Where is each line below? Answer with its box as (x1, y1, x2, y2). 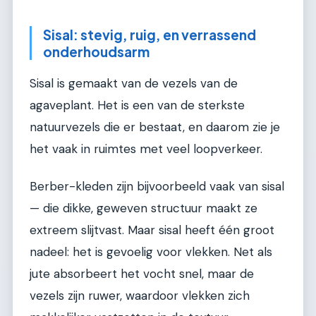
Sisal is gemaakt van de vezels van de (30, 75, 238, 91)
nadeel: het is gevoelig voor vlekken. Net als (30, 244, 272, 260)
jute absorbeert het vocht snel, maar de (30, 266, 254, 282)
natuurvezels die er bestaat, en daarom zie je (30, 119, 280, 135)
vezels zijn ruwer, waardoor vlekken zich (30, 288, 250, 304)
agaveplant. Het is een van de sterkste (30, 97, 245, 113)
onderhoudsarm (43, 43, 150, 61)
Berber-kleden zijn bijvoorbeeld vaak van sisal (30, 178, 284, 195)
